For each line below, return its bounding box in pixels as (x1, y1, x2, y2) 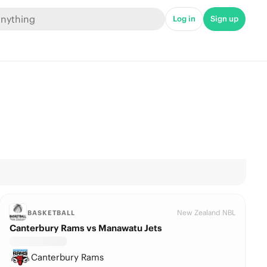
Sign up (210, 14, 238, 24)
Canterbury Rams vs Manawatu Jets (10, 222, 163, 234)
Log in (173, 14, 195, 24)
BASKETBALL (27, 209, 75, 217)
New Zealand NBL (177, 208, 236, 217)
